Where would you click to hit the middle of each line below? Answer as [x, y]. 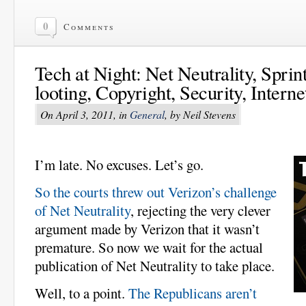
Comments [89, 27]
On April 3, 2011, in [85, 115]
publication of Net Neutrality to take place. [155, 265]
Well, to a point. [82, 293]
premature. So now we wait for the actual [149, 247]
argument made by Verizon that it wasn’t [147, 228]
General [147, 115]
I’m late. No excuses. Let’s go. [119, 164]
